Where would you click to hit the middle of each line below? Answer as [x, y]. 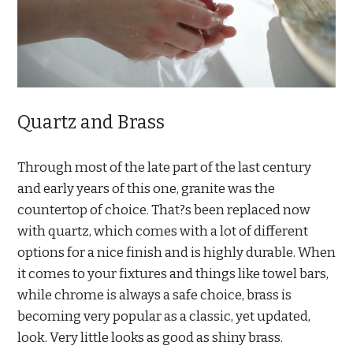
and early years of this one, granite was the [146, 188]
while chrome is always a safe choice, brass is [154, 295]
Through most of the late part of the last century [164, 167]
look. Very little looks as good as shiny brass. [150, 337]
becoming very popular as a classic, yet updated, [164, 316]
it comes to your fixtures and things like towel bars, [173, 273]
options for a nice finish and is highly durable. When [176, 252]
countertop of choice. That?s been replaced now [164, 210]
